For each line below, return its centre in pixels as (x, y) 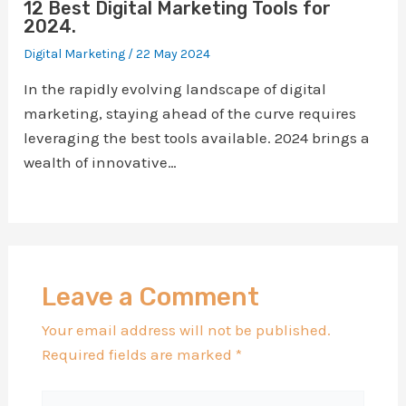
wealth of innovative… (101, 163)
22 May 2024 (174, 54)
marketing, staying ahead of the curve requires (190, 114)
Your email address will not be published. (186, 330)
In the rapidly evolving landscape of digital (175, 89)
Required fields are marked (138, 355)
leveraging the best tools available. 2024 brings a (197, 138)
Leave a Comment (150, 297)
